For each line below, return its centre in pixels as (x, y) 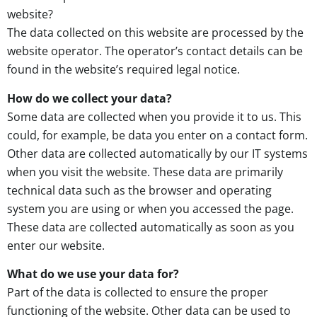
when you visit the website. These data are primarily (145, 172)
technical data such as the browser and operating (139, 190)
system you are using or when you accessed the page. (150, 208)
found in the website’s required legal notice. (123, 70)
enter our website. (56, 245)
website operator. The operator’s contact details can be (155, 51)
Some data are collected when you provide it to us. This (154, 116)
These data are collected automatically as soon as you (151, 227)
